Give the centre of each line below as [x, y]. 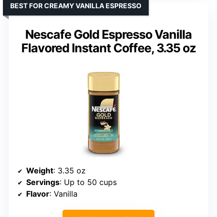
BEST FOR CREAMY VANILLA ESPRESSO [76, 5]
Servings [43, 182]
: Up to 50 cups [88, 182]
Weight [40, 170]
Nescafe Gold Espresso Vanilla [108, 34]
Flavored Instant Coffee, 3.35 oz [108, 48]
